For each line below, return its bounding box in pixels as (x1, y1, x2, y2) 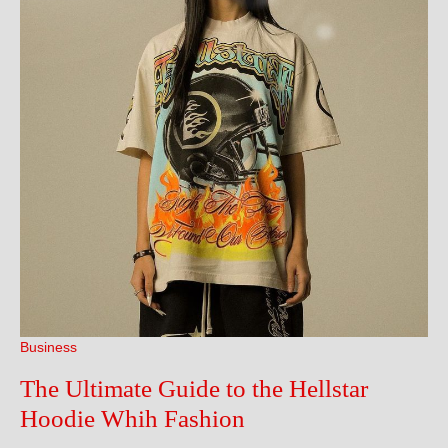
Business (20, 339, 77, 355)
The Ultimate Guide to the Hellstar (20, 375, 368, 402)
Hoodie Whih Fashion (20, 405, 245, 432)
